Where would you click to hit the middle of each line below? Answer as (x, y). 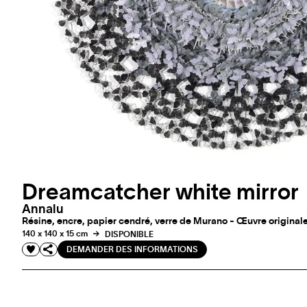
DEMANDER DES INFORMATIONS (132, 250)
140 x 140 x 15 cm (55, 234)
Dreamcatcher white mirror (160, 193)
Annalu (43, 210)
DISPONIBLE (128, 234)
